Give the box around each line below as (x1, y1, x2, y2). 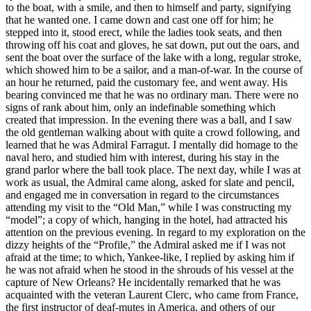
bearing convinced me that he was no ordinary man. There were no (6, 88, 299, 101)
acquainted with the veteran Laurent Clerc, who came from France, (6, 288, 299, 301)
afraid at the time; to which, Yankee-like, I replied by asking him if (6, 251, 294, 263)
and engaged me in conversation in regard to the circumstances (6, 188, 279, 201)
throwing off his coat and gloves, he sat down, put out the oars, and (6, 38, 299, 51)
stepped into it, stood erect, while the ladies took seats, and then (6, 26, 282, 38)
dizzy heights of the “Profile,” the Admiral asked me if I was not (6, 238, 285, 251)
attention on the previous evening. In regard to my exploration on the (6, 226, 305, 238)
